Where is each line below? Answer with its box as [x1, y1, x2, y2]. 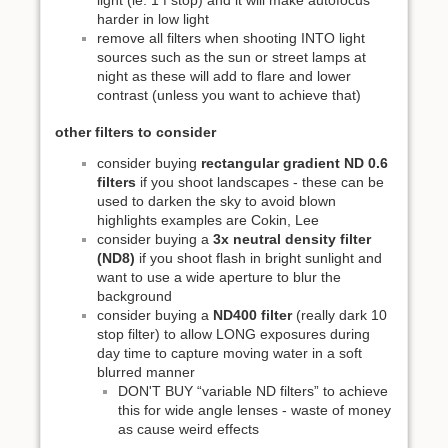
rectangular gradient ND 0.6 [201, 155, 388, 172]
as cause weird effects [118, 421, 259, 438]
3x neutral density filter [213, 231, 371, 248]
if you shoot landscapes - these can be [136, 174, 384, 191]
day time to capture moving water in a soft [97, 345, 362, 362]
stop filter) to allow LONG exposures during [97, 326, 370, 343]
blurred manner [97, 364, 195, 381]
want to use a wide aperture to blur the [97, 269, 341, 286]
